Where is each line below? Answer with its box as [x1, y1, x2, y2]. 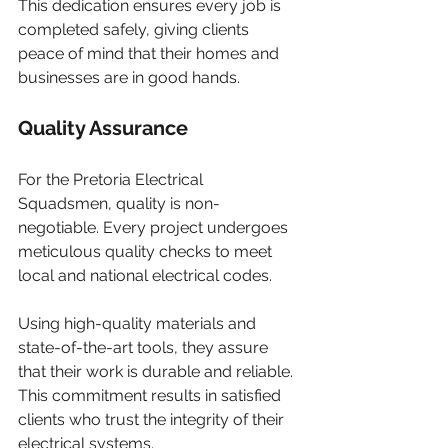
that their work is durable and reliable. [18, 362, 297, 381]
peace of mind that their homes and [18, 44, 283, 63]
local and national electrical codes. [18, 266, 272, 285]
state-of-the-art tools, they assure [18, 338, 272, 357]
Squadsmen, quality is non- [18, 194, 220, 213]
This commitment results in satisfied [18, 386, 285, 405]
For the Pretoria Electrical [18, 170, 207, 189]
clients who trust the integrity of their [18, 410, 288, 429]
